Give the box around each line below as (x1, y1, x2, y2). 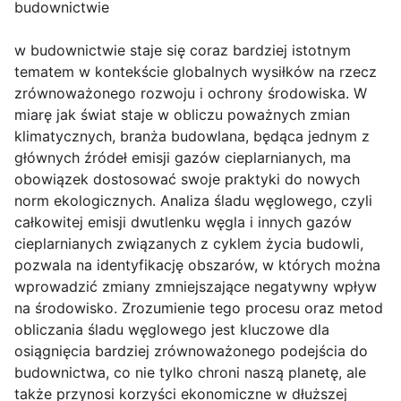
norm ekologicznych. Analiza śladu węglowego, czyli (14, 192, 372, 210)
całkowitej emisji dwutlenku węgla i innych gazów (14, 213, 352, 232)
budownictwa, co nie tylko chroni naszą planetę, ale (14, 363, 366, 382)
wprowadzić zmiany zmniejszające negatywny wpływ (14, 277, 377, 296)
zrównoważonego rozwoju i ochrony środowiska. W (14, 84, 367, 103)
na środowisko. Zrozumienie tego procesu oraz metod (14, 299, 383, 318)
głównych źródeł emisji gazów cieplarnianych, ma (14, 149, 351, 167)
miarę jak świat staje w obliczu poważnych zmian (14, 106, 350, 124)
